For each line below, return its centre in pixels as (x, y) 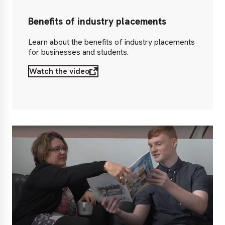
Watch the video (59, 71)
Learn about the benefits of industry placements (111, 42)
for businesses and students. (78, 52)
